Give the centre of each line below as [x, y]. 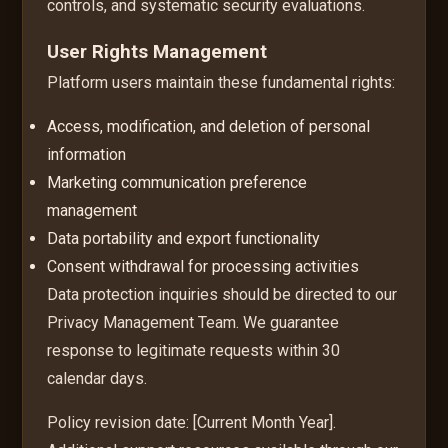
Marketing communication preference [177, 182]
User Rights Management [157, 51]
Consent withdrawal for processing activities [203, 266]
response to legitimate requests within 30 [194, 350]
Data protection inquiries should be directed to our [222, 294]
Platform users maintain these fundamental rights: [221, 82]
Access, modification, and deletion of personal [209, 126]
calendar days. [97, 378]
